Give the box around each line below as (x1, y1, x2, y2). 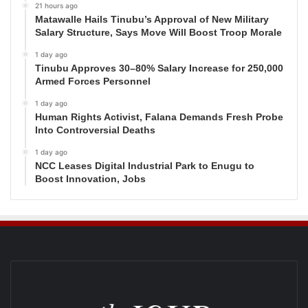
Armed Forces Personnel (35, 75, 151, 87)
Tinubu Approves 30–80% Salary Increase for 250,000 (35, 62, 283, 74)
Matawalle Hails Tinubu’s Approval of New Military (35, 13, 269, 25)
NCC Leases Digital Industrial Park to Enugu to (35, 159, 254, 171)
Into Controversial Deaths (35, 124, 155, 135)
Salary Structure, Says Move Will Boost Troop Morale (35, 26, 282, 38)
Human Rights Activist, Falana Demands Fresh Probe (35, 111, 283, 122)
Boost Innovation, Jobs (35, 173, 146, 184)
